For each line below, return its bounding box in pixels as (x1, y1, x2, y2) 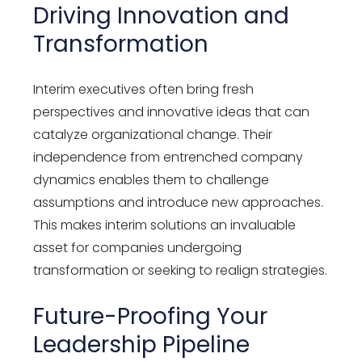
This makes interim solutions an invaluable (33, 215, 297, 234)
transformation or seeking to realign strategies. (33, 260, 328, 280)
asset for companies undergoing (33, 238, 242, 257)
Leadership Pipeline (33, 328, 250, 360)
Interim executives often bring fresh (33, 79, 255, 99)
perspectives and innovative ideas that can (33, 102, 310, 121)
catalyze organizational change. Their (33, 124, 273, 144)
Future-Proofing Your (33, 300, 268, 332)
